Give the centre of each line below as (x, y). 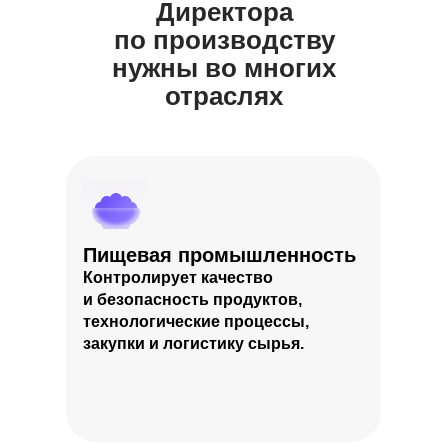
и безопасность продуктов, (192, 299)
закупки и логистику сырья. (193, 343)
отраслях (224, 96)
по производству (224, 40)
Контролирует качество (178, 277)
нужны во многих (224, 68)
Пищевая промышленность (219, 255)
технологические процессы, (196, 321)
